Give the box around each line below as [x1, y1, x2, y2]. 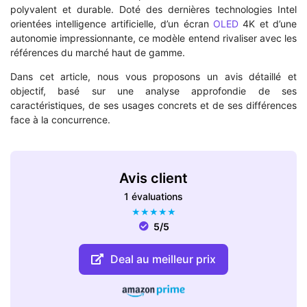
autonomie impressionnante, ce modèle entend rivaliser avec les [10, 32, 297, 45]
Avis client [119, 169, 188, 186]
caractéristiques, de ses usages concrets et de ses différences [10, 99, 297, 112]
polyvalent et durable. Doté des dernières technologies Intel [10, 3, 297, 16]
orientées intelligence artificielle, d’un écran [10, 18, 213, 30]
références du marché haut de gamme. [10, 47, 185, 59]
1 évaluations [124, 190, 183, 202]
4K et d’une [238, 18, 297, 30]
